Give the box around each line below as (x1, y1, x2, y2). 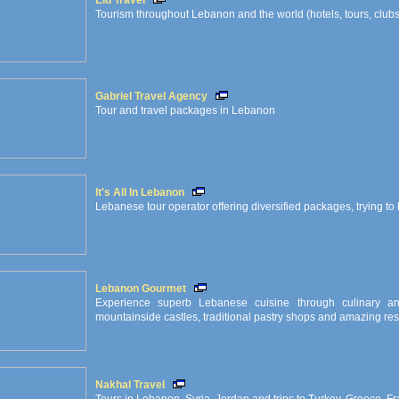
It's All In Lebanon (95, 186, 184, 199)
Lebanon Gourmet (95, 282, 186, 295)
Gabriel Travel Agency (95, 90, 208, 102)
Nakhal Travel (95, 379, 165, 391)
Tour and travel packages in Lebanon (95, 104, 275, 117)
